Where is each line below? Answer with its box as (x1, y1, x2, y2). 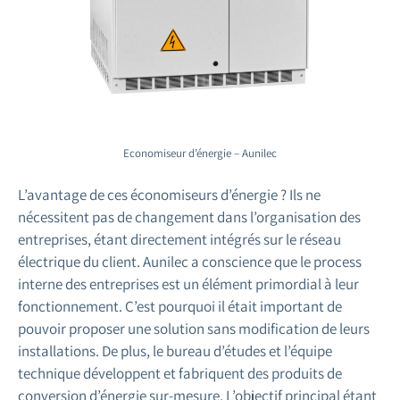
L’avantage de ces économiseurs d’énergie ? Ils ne (18, 184, 321, 204)
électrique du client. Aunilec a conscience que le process (18, 251, 362, 271)
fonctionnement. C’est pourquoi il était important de (18, 296, 342, 316)
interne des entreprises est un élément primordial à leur (18, 273, 359, 294)
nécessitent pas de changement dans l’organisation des (18, 206, 361, 227)
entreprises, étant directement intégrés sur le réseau (18, 229, 341, 249)
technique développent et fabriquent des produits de (18, 362, 342, 383)
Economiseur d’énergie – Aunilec (123, 145, 277, 161)
